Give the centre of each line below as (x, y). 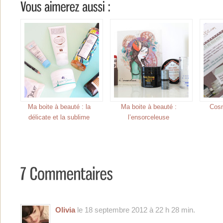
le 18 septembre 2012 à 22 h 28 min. (135, 210)
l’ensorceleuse (149, 117)
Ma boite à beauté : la (59, 107)
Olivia (65, 210)
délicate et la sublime (59, 117)
